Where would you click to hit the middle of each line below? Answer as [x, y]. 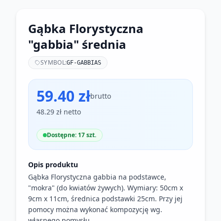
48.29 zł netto [59, 112]
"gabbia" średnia [77, 44]
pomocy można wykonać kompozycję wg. [95, 209]
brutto [101, 96]
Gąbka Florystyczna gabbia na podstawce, [97, 177]
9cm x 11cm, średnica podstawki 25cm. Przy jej [105, 199]
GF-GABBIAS [84, 63]
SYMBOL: [54, 62]
